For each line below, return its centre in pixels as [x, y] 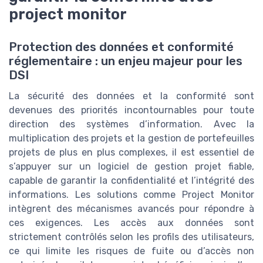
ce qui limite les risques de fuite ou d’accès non [131, 251]
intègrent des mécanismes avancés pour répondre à [131, 209]
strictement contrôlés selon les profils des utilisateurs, [131, 237]
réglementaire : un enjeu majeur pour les [126, 61]
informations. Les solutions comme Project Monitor [131, 195]
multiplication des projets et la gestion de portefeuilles [131, 139]
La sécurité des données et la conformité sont [131, 96]
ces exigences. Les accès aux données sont [131, 223]
